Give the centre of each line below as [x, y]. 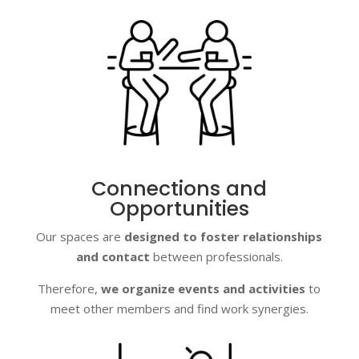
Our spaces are [81, 237]
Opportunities [179, 209]
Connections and [179, 189]
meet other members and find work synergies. [179, 309]
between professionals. [216, 257]
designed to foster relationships [224, 237]
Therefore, [68, 289]
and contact [113, 257]
